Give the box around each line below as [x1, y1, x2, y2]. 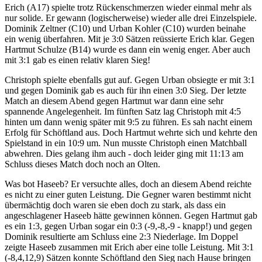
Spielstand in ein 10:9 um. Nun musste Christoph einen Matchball [5, 137, 247, 148]
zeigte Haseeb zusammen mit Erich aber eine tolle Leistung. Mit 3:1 [5, 242, 254, 252]
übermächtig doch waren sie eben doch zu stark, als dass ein [5, 199, 226, 210]
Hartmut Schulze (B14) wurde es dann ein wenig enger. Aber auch [5, 44, 250, 54]
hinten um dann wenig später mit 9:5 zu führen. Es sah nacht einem [5, 116, 252, 127]
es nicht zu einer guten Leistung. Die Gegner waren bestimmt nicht [5, 189, 251, 199]
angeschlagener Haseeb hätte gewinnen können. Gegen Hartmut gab [5, 210, 257, 220]
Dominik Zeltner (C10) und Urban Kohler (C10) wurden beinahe [5, 23, 246, 33]
